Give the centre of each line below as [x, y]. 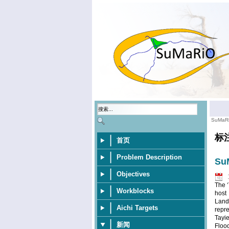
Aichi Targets [137, 208]
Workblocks [135, 191]
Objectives [133, 174]
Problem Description [149, 157]
